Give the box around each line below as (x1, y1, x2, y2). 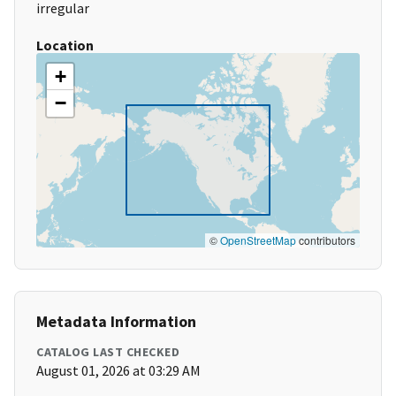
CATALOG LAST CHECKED (36, 344, 179, 361)
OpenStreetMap (220, 232, 296, 248)
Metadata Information (36, 311, 196, 332)
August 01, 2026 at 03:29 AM (36, 362, 201, 380)
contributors (296, 232, 355, 248)
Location (36, 36, 94, 55)
